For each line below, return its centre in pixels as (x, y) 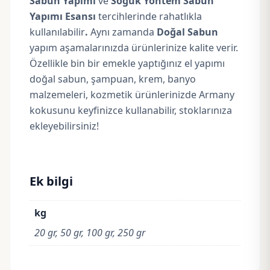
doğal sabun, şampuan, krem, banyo (113, 79)
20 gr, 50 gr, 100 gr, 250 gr (90, 233)
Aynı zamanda (122, 32)
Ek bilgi (51, 181)
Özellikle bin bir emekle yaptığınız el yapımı (127, 63)
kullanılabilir (57, 32)
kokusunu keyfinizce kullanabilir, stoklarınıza (131, 110)
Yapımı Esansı (64, 16)
